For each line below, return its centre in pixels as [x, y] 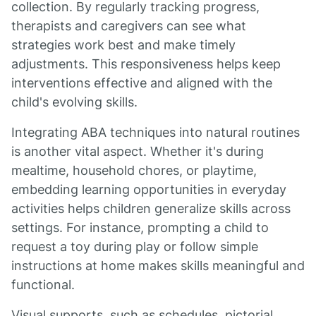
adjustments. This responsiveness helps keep [146, 64]
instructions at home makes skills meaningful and [158, 266]
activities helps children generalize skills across [151, 208]
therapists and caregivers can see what [129, 26]
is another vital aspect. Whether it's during [138, 151]
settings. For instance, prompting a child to [140, 227]
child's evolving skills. [74, 102]
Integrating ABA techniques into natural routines [156, 132]
